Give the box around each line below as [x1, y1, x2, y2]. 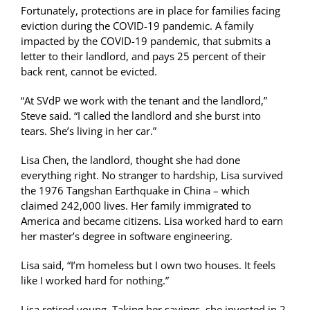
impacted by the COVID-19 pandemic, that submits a [21, 34, 271, 48]
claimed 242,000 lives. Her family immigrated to [21, 199, 251, 213]
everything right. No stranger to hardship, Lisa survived [21, 168, 283, 183]
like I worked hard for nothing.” [21, 273, 169, 288]
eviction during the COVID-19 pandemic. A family [21, 19, 254, 33]
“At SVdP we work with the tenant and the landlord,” [21, 93, 267, 108]
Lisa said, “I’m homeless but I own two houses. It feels [21, 258, 275, 273]
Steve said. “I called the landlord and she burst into [21, 109, 261, 123]
